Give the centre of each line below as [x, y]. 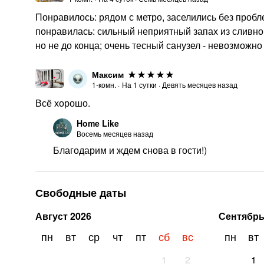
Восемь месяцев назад [115, 133]
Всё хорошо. [63, 103]
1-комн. [104, 85]
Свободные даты [81, 193]
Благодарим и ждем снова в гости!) [130, 150]
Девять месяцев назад [200, 85]
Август [52, 216]
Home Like [98, 123]
